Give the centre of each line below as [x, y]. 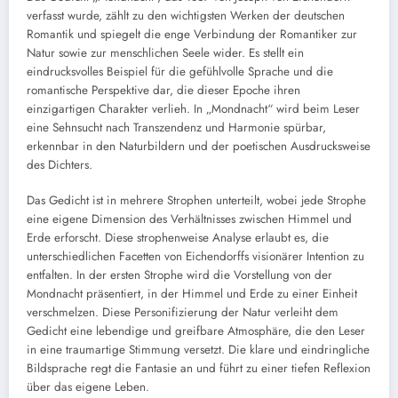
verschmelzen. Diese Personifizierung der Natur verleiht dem [183, 313]
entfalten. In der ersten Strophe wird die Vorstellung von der [179, 275]
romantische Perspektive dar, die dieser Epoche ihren [163, 91]
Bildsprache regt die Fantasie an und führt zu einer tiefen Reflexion [199, 369]
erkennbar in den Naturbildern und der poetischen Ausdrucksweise [199, 147]
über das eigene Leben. [88, 387]
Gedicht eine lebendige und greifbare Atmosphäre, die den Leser [196, 331]
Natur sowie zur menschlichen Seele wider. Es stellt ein [165, 53]
